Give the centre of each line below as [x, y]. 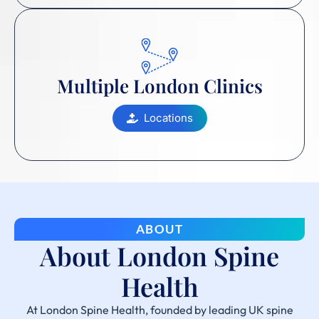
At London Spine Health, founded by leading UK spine [159, 309]
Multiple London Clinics [159, 86]
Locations [168, 118]
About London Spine [159, 255]
